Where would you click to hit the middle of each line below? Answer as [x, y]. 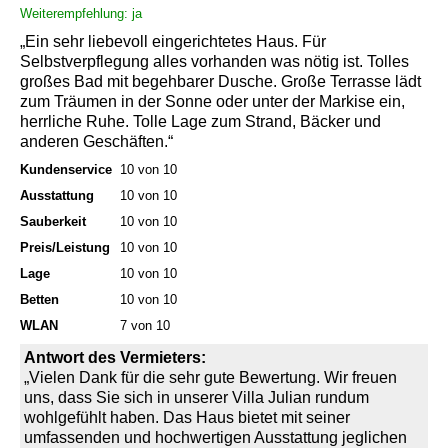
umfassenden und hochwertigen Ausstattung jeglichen [215, 437]
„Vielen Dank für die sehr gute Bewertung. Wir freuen [210, 377]
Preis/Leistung [65, 247]
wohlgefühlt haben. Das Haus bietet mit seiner [187, 417]
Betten [39, 299]
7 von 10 [145, 325]
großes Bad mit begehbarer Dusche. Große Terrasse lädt [220, 81]
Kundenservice [66, 169]
